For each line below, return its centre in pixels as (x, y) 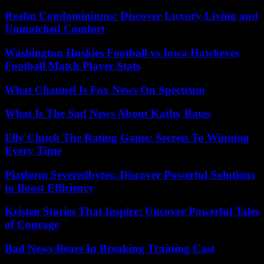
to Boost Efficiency (49, 187)
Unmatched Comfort (55, 29)
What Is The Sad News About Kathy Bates (108, 114)
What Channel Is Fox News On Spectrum (105, 90)
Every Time (33, 150)
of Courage (32, 225)
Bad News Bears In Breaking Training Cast (110, 249)
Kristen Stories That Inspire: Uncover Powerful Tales (132, 212)
